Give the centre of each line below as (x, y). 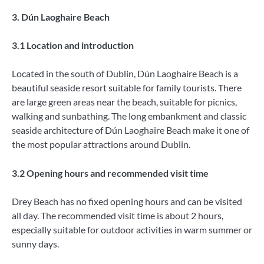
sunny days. (35, 243)
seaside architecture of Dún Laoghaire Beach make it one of (131, 130)
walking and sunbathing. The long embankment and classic (129, 116)
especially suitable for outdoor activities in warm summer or (132, 229)
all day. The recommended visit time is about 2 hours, (118, 215)
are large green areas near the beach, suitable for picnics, (124, 102)
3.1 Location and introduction (73, 45)
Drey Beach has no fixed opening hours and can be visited (127, 201)
